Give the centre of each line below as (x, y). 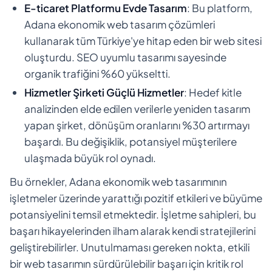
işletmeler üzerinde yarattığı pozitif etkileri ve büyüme (136, 198)
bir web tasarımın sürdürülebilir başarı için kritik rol (127, 263)
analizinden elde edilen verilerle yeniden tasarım (137, 108)
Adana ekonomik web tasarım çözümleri (120, 24)
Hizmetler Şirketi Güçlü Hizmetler (104, 92)
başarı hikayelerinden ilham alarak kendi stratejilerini (133, 230)
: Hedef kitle (213, 92)
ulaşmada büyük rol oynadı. (90, 158)
